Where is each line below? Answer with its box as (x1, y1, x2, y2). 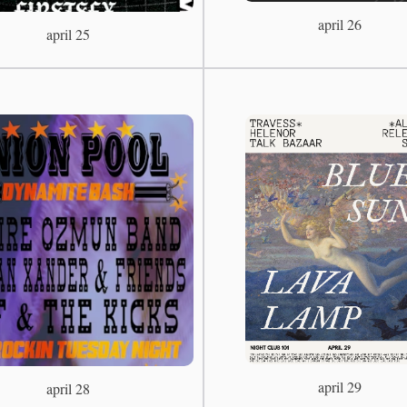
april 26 (317, 14, 362, 34)
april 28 (45, 378, 90, 398)
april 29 (317, 376, 362, 396)
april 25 (45, 24, 90, 44)
